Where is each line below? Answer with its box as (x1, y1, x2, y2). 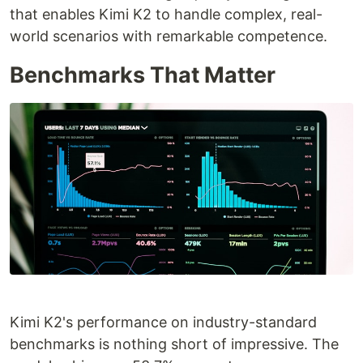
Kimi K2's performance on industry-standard (10, 314, 317, 331)
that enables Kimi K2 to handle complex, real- (10, 6, 322, 23)
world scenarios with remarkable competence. (10, 28, 327, 45)
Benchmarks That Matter (10, 62, 275, 88)
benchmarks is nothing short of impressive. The (10, 335, 339, 352)
